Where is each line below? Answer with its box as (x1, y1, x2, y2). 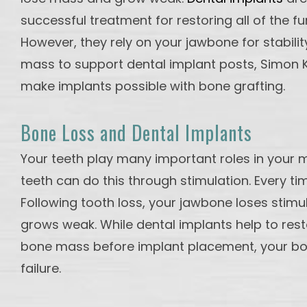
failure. (21, 260, 61, 277)
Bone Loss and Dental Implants (21, 119, 252, 147)
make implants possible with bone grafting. (21, 77, 285, 95)
